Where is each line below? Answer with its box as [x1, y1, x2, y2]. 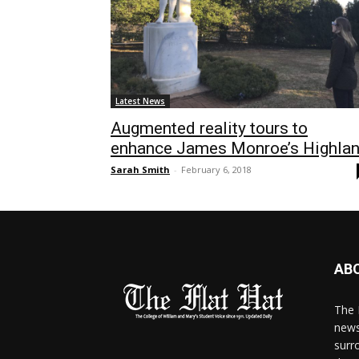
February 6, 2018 [181, 163, 252, 175]
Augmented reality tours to [111, 119, 308, 138]
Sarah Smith [111, 163, 170, 175]
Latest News [115, 95, 165, 107]
